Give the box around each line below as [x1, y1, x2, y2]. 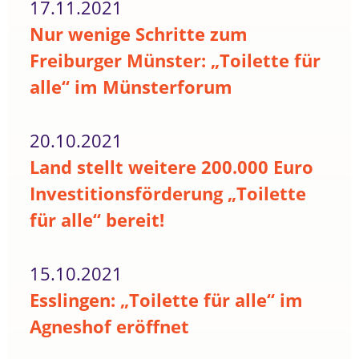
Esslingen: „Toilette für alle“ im [30, 287, 304, 313]
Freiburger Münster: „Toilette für [30, 48, 321, 74]
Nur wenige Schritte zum [30, 22, 248, 47]
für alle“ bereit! [30, 207, 165, 232]
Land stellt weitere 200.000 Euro [30, 154, 314, 179]
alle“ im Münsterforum [30, 75, 233, 100]
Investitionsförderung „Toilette [30, 180, 307, 206]
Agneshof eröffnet [30, 313, 190, 339]
